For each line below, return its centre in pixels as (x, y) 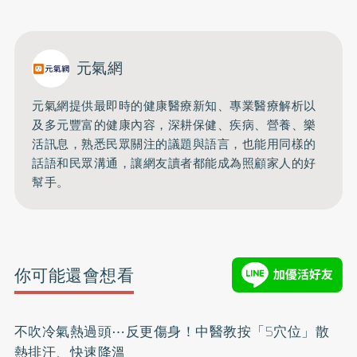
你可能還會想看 (74, 275)
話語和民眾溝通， (82, 163)
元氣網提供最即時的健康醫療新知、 (131, 106)
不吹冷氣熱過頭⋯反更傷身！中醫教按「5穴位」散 (172, 332)
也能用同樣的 (279, 144)
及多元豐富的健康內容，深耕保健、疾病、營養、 (168, 125)
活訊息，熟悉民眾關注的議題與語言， (137, 144)
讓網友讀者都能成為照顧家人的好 (224, 163)
